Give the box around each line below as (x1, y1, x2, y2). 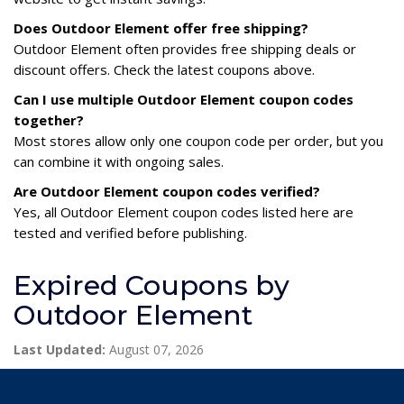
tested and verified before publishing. (14, 223, 247, 242)
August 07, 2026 (106, 340, 204, 358)
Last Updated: (14, 340, 106, 358)
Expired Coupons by (14, 268, 289, 302)
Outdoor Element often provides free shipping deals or (14, 39, 356, 58)
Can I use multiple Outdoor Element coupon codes (14, 89, 353, 108)
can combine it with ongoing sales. (14, 151, 224, 170)
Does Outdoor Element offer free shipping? (14, 18, 308, 37)
